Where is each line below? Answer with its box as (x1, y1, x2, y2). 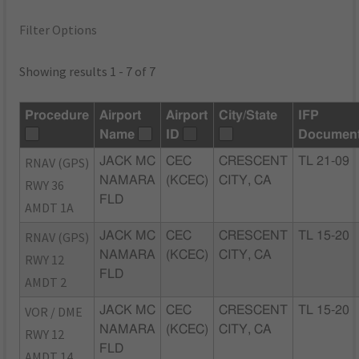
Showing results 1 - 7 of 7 (19, 63, 156, 80)
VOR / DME (25, 304, 83, 321)
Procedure (25, 109, 90, 123)
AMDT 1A (25, 200, 75, 216)
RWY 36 (25, 177, 65, 194)
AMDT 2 (25, 274, 67, 291)
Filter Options (19, 22, 98, 38)
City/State (219, 109, 278, 123)
